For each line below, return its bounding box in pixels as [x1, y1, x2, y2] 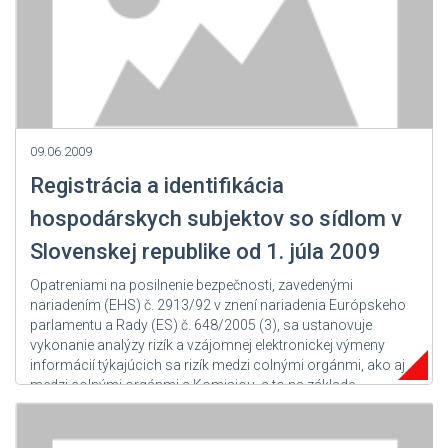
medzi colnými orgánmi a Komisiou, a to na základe [30, 376, 355, 393]
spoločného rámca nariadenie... [30, 396, 228, 413]
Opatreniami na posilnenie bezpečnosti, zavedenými [30, 276, 353, 293]
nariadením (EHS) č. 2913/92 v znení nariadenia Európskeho [30, 296, 406, 313]
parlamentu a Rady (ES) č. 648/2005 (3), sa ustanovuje [30, 316, 372, 333]
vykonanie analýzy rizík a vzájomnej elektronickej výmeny [30, 336, 385, 353]
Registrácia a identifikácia [30, 172, 284, 198]
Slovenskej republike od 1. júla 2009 [30, 238, 381, 264]
